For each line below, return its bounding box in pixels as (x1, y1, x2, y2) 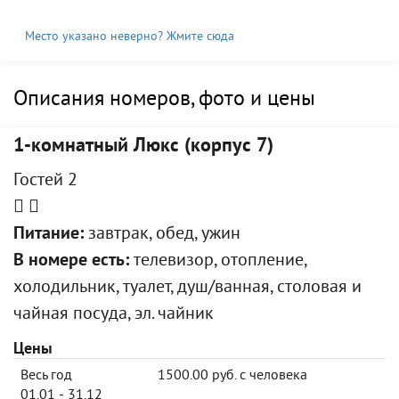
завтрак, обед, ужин (84, 224, 240, 246)
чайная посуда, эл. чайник (13, 304, 214, 326)
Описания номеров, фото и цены (13, 86, 315, 113)
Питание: (13, 224, 84, 246)
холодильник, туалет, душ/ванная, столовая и (13, 277, 362, 299)
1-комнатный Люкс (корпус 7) (13, 134, 273, 159)
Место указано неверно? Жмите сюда (25, 29, 234, 45)
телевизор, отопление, (129, 250, 306, 273)
